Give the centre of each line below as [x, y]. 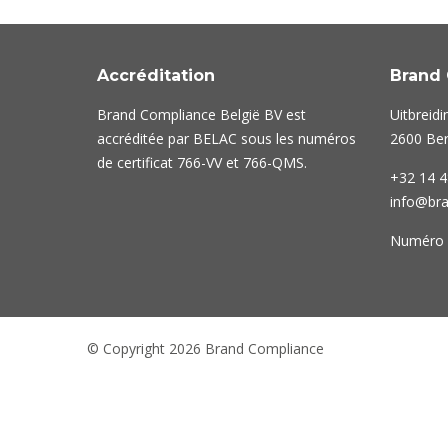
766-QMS [273, 162]
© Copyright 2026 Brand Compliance [205, 348]
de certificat [137, 162]
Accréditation [156, 75]
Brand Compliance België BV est [201, 114]
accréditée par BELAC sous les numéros [226, 138]
